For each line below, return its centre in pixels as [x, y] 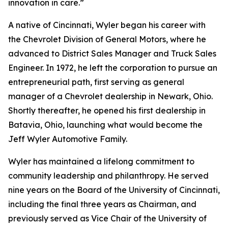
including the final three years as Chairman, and [102, 204]
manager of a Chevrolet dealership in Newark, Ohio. [110, 96]
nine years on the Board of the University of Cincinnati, [114, 190]
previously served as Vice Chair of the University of [107, 218]
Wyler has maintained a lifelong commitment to [101, 161]
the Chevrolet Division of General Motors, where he [107, 39]
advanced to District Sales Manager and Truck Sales [112, 53]
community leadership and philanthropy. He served [108, 176]
